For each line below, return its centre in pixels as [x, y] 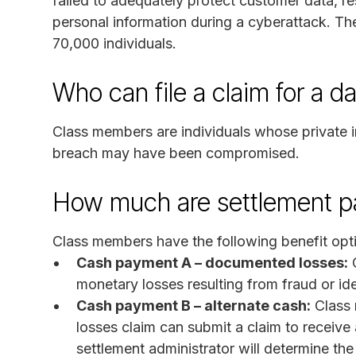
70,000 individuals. [114, 43]
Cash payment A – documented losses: [212, 262]
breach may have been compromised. [176, 153]
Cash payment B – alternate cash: [193, 305]
